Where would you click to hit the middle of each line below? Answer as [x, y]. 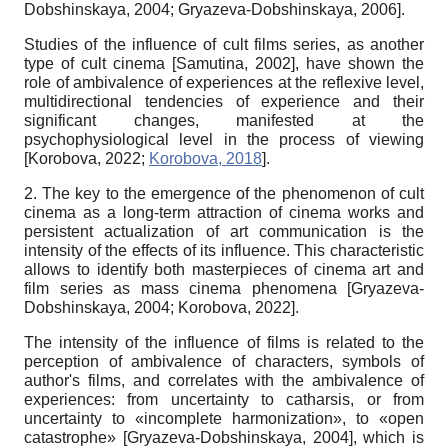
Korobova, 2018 [205, 158]
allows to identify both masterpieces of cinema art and [224, 269]
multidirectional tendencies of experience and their [224, 101]
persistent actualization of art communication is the [224, 231]
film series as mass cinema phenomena [185, 288]
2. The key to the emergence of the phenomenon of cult [224, 193]
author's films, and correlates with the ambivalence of [224, 380]
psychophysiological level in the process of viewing [224, 139]
